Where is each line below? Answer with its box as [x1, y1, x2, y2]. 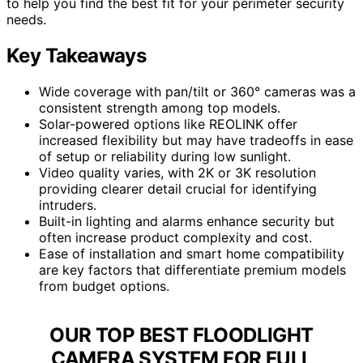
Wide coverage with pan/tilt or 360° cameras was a [39, 83, 356, 100]
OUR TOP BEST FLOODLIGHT [49, 322, 314, 347]
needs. [6, 11, 46, 28]
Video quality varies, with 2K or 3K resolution [39, 164, 316, 181]
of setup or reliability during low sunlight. [39, 147, 291, 164]
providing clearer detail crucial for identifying [39, 180, 317, 197]
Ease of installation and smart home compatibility [39, 245, 344, 262]
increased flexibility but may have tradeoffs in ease [39, 131, 353, 148]
